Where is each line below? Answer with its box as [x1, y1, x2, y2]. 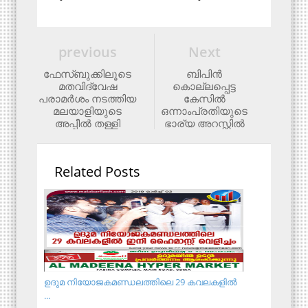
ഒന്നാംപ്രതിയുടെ [161, 103, 247, 118]
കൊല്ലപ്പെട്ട [173, 78, 236, 93]
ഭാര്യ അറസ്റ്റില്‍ [164, 115, 245, 130]
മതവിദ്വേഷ [58, 78, 117, 93]
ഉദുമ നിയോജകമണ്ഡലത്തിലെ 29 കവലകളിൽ [44, 275, 236, 288]
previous [58, 42, 117, 61]
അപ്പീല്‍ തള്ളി [54, 115, 120, 130]
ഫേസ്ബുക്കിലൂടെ [43, 66, 131, 80]
